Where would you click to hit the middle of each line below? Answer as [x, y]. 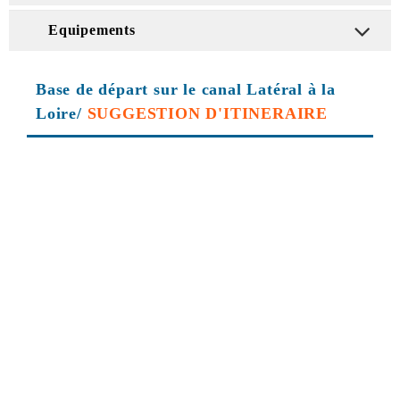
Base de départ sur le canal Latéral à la [186, 89]
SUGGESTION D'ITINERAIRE [208, 113]
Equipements [92, 29]
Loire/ [62, 113]
